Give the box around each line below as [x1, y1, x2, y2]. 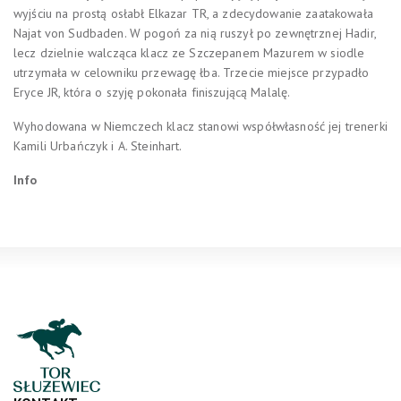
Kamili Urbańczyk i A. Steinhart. [13, 137, 183, 154]
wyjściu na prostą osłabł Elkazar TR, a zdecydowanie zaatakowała [13, 4, 373, 21]
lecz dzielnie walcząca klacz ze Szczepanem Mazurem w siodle [13, 44, 365, 61]
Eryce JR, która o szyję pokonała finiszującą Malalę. [13, 83, 291, 100]
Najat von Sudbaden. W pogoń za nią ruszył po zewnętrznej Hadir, [13, 24, 376, 41]
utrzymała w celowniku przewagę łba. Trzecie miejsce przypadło [13, 64, 370, 81]
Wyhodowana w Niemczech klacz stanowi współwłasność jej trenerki [13, 117, 388, 134]
